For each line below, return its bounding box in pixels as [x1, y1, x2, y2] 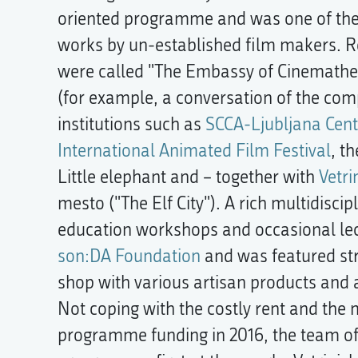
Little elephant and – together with [58, 166, 319, 188]
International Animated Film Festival [58, 140, 331, 161]
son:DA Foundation [58, 245, 201, 267]
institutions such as [58, 113, 205, 135]
